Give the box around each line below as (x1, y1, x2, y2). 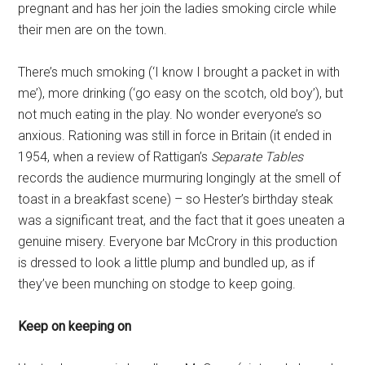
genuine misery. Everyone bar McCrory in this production (18, 234, 338, 250)
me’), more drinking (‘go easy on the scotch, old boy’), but (18, 86, 344, 102)
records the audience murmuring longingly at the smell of (18, 170, 341, 187)
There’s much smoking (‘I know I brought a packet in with (18, 64, 341, 81)
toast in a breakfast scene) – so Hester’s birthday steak (18, 191, 334, 208)
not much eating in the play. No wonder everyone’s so (18, 107, 323, 123)
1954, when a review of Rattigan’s (18, 149, 212, 165)
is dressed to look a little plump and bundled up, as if (18, 255, 315, 271)
